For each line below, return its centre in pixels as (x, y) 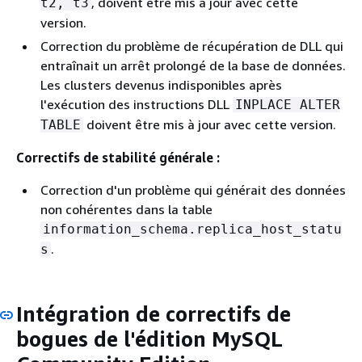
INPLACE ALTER (288, 104)
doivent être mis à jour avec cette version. (210, 124)
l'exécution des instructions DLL (137, 104)
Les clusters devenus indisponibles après (161, 84)
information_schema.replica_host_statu (192, 229)
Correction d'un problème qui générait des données (193, 189)
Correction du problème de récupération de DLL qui (192, 46)
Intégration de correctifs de (154, 314)
